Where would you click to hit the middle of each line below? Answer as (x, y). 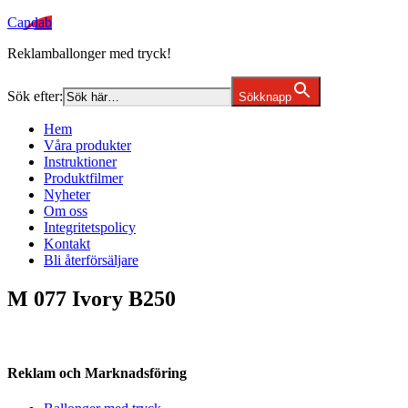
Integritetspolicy (90, 227)
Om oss (66, 211)
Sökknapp (265, 97)
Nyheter (67, 194)
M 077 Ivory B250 (92, 298)
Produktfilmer (83, 178)
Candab (30, 22)
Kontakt (67, 244)
